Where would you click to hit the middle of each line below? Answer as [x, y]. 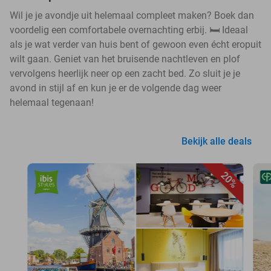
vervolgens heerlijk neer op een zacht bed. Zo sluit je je [125, 73]
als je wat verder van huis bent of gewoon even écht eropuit [135, 44]
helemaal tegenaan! [52, 102]
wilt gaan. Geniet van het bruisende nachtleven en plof [125, 59]
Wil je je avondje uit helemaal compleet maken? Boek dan [132, 15]
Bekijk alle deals [217, 141]
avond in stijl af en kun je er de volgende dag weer [116, 88]
